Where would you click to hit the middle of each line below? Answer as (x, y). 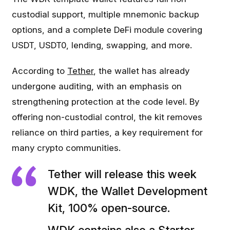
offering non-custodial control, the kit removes (107, 117)
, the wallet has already (142, 71)
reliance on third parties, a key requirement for (108, 132)
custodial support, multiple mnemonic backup (106, 14)
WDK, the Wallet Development (128, 191)
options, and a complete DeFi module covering (107, 30)
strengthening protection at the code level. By (106, 102)
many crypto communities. (66, 148)
